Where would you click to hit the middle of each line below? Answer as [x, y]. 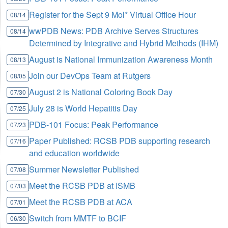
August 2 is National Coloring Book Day [101, 92]
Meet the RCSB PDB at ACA [81, 202]
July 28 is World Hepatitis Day [83, 108]
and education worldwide [75, 153]
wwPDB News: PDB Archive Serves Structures [114, 31]
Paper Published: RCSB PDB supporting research [120, 140]
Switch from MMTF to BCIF [78, 218]
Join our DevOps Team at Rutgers [90, 75]
